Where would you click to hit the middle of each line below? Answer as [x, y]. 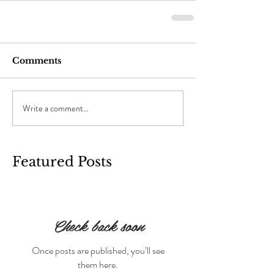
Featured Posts [62, 162]
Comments [37, 61]
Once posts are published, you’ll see [98, 250]
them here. [98, 265]
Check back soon [98, 225]
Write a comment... [56, 108]
